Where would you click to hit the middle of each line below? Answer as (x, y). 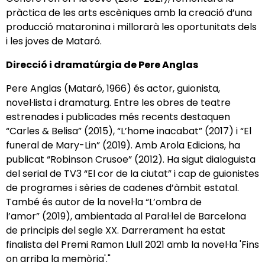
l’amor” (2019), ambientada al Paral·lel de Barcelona (126, 216)
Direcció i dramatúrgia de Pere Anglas (102, 65)
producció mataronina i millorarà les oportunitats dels (131, 27)
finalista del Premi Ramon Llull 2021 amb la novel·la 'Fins (132, 245)
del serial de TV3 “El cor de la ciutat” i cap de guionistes (132, 174)
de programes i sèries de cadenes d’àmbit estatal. (122, 188)
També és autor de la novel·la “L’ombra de (104, 202)
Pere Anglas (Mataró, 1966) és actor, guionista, (113, 89)
